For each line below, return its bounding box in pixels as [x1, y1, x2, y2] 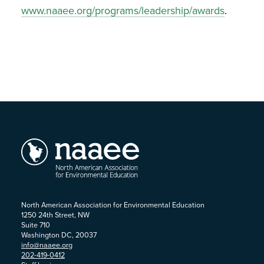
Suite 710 [21, 219, 50, 230]
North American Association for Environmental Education [21, 199, 204, 210]
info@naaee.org [21, 239, 72, 250]
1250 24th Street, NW [21, 209, 90, 220]
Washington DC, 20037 [21, 229, 97, 240]
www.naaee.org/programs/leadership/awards [21, 3, 225, 18]
